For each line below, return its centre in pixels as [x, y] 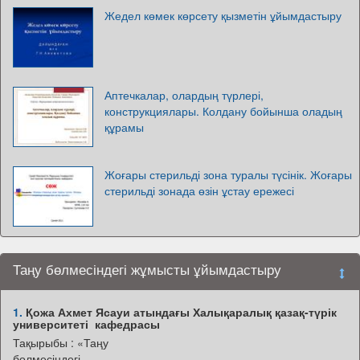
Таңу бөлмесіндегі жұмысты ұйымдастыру [147, 269]
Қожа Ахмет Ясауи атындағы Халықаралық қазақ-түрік [180, 311]
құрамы [124, 127]
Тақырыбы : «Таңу [61, 342]
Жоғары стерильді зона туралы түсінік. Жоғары [228, 174]
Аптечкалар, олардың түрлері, [184, 94]
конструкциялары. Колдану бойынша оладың [223, 110]
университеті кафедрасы [86, 323]
